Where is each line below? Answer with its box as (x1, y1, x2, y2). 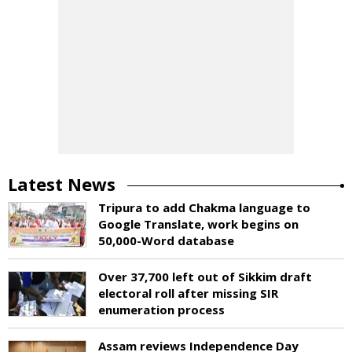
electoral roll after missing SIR (98, 284, 278, 301)
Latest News (8, 171, 115, 196)
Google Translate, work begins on (98, 215, 299, 232)
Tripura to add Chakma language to (98, 199, 310, 215)
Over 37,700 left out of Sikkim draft (98, 268, 312, 284)
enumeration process (98, 301, 225, 317)
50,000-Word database (98, 232, 234, 248)
